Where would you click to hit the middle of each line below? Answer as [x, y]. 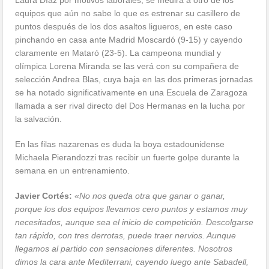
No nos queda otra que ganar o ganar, [153, 196]
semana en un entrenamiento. [73, 171]
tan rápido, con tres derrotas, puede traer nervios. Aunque [126, 236]
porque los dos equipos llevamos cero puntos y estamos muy [131, 209]
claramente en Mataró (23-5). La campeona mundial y [118, 53]
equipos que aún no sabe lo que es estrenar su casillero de [128, 14]
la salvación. [39, 119]
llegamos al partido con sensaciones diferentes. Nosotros [124, 249]
